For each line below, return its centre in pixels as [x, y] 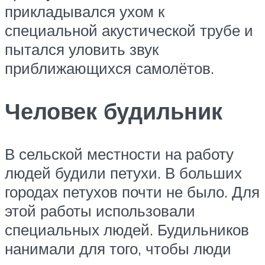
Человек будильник [114, 111]
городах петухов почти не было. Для [132, 191]
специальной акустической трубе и [129, 30]
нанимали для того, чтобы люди [118, 248]
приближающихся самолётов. [109, 68]
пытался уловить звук [82, 49]
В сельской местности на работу [119, 153]
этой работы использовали [100, 210]
